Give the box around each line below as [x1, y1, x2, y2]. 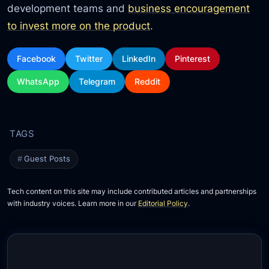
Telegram [79, 76, 116, 86]
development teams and [7, 1, 128, 14]
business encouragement [128, 1, 250, 14]
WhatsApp [17, 76, 60, 86]
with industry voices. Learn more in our [7, 199, 139, 208]
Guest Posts [24, 154, 71, 163]
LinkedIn [122, 53, 156, 64]
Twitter [75, 53, 103, 64]
